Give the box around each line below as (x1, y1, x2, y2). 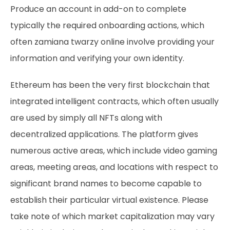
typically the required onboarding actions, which (10, 20, 204, 31)
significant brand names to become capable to (10, 178, 202, 189)
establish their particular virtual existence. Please (10, 194, 208, 206)
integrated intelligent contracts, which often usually (10, 95, 219, 107)
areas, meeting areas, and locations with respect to (10, 161, 218, 173)
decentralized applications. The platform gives (10, 128, 198, 140)
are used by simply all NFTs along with (10, 112, 162, 124)
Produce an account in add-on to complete (10, 3, 186, 15)
